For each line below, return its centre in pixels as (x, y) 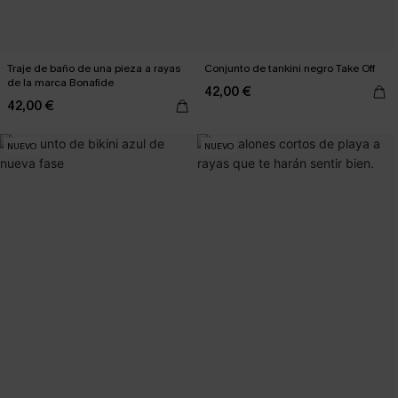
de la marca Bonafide (60, 83)
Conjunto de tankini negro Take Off (290, 68)
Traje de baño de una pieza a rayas (94, 68)
